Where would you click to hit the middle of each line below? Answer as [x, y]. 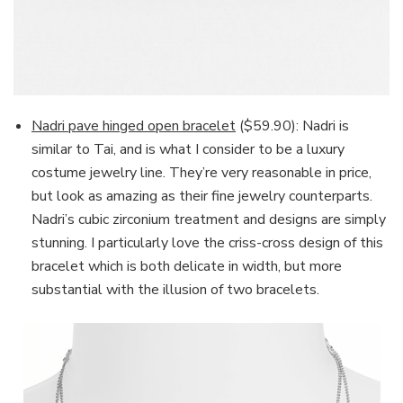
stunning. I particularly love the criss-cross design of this [207, 243]
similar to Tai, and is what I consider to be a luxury [188, 150]
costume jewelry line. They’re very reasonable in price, [201, 173]
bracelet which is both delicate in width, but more [187, 267]
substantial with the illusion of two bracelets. [175, 290]
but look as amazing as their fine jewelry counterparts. [202, 197]
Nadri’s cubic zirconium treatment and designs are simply [209, 220]
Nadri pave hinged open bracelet [134, 126]
